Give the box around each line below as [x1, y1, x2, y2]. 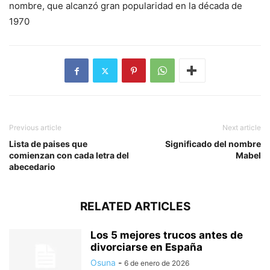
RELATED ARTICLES [80, 199, 190, 214]
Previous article [9, 123, 61, 133]
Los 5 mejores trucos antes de [90, 229, 243, 242]
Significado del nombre [165, 139, 261, 149]
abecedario [9, 162, 55, 172]
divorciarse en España [90, 241, 202, 254]
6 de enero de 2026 [124, 259, 189, 268]
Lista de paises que [9, 139, 87, 149]
